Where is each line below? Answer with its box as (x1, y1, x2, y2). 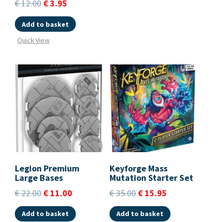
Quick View (17, 36, 50, 45)
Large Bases (15, 171, 63, 183)
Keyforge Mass (110, 162, 168, 174)
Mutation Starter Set (110, 171, 194, 183)
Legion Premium (15, 162, 79, 174)
